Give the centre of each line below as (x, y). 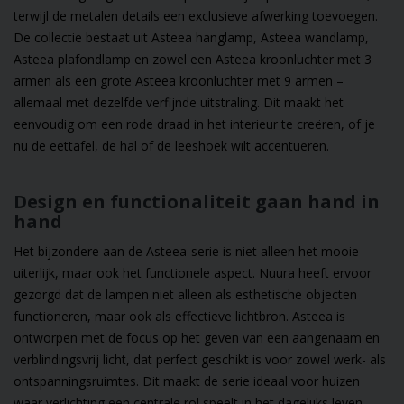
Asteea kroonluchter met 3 (294, 60)
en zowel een (173, 60)
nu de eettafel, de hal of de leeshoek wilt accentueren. (171, 146)
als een (76, 81)
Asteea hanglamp (202, 38)
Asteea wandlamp (313, 38)
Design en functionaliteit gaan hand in (197, 202)
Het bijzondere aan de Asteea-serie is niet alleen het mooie (186, 252)
